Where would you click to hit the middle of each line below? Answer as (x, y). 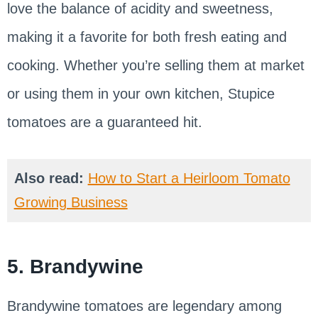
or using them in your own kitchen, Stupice (141, 94)
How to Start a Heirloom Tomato (189, 179)
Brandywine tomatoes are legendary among (144, 306)
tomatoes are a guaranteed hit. (104, 122)
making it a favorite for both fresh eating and (147, 37)
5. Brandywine (75, 267)
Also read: (51, 179)
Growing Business (71, 203)
